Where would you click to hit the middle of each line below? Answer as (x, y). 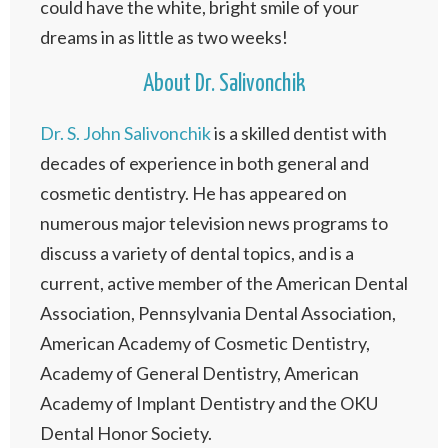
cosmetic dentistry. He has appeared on (193, 193)
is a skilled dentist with (299, 133)
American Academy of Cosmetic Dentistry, (205, 343)
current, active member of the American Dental (224, 283)
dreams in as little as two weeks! (164, 37)
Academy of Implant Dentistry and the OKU (209, 403)
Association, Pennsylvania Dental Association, (218, 313)
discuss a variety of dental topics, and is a (197, 253)
